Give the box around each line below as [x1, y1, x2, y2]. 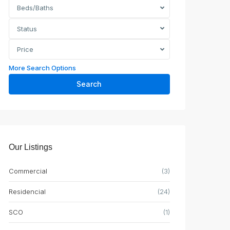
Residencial [9, 187, 46, 196]
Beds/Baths [17, 4, 53, 12]
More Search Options [9, 64, 76, 72]
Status [17, 25, 37, 33]
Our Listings [9, 143, 52, 151]
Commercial [9, 167, 47, 175]
